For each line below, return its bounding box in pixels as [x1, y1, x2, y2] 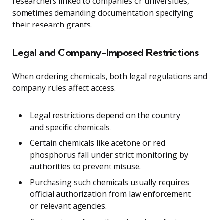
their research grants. [12, 19, 92, 30]
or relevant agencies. [30, 200, 107, 211]
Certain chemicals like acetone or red [30, 137, 165, 148]
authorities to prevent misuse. [30, 161, 141, 172]
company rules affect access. [12, 82, 116, 93]
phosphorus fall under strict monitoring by [30, 149, 188, 160]
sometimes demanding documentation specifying [12, 7, 193, 18]
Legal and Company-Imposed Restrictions [12, 46, 198, 58]
